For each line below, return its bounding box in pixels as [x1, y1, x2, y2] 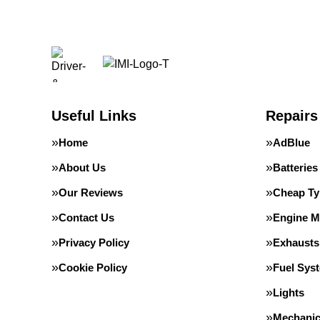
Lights [273, 286, 304, 299]
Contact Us [59, 211, 114, 224]
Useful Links [51, 108, 136, 124]
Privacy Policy [59, 236, 129, 249]
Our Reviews [59, 186, 123, 199]
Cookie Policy [59, 261, 127, 274]
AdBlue [273, 136, 310, 149]
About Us [59, 161, 106, 174]
